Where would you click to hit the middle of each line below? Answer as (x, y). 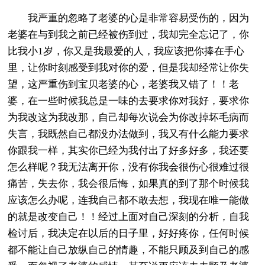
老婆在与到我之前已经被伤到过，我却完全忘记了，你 (129, 34)
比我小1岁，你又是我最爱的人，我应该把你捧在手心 (126, 51)
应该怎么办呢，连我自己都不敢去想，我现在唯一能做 (129, 200)
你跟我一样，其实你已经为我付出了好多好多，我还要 (129, 150)
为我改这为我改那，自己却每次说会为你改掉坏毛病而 (129, 117)
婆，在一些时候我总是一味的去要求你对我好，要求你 (129, 101)
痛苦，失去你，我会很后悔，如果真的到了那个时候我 (129, 183)
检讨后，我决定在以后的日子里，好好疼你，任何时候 (129, 233)
